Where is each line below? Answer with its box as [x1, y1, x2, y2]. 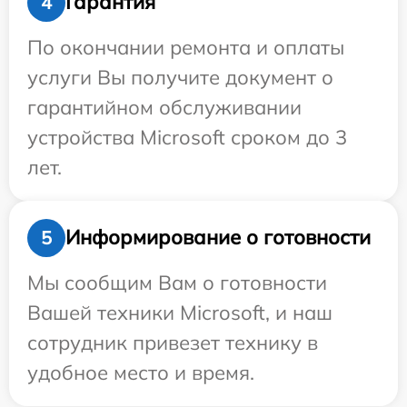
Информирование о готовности [65, 224, 371, 251]
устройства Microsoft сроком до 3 [27, 124, 347, 150]
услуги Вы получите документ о [27, 64, 333, 90]
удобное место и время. [27, 359, 254, 385]
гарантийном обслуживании [27, 94, 302, 120]
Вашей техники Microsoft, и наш [27, 299, 333, 325]
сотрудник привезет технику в [27, 329, 318, 355]
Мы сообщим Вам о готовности [27, 269, 327, 295]
